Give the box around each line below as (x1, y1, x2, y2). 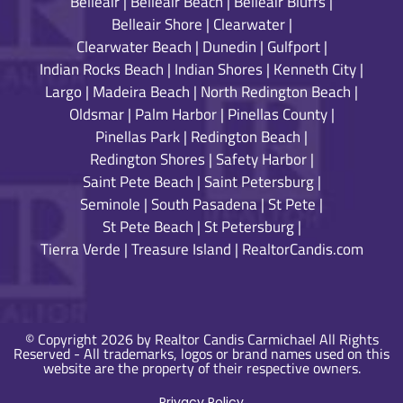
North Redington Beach (201, 80, 351, 104)
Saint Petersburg (203, 170, 314, 194)
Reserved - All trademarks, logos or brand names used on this (13, 343, 390, 365)
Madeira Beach (93, 80, 190, 104)
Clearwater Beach (76, 35, 192, 59)
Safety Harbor (215, 148, 307, 172)
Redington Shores (89, 148, 205, 172)
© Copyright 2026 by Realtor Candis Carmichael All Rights (24, 328, 379, 351)
